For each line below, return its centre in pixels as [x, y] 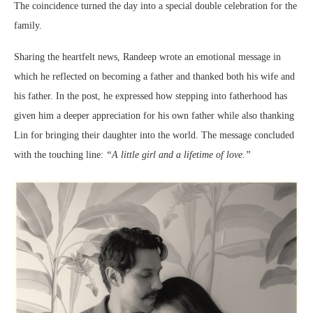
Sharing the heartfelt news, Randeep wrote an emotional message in [147, 57]
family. [28, 26]
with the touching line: [60, 155]
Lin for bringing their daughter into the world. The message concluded [154, 136]
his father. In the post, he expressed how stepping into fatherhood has [151, 96]
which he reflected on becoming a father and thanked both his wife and [154, 77]
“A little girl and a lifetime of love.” [179, 155]
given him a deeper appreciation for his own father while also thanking [154, 116]
